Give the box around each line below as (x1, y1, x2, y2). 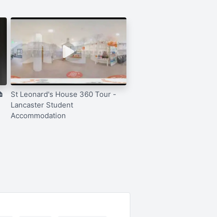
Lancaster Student (11, 100, 74, 109)
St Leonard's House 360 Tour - (11, 90, 117, 99)
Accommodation (11, 111, 66, 120)
